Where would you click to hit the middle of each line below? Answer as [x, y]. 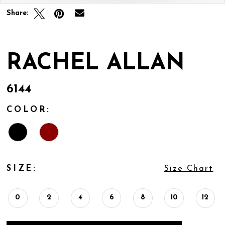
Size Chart [189, 168]
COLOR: [29, 110]
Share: [18, 14]
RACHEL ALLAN [96, 63]
